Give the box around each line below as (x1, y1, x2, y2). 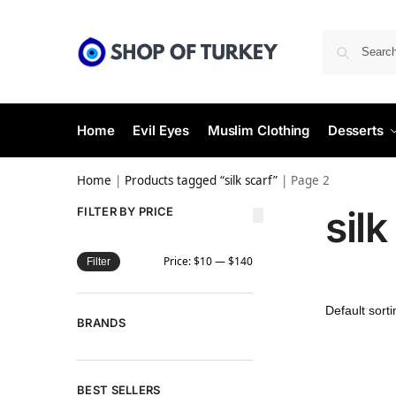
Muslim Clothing (207, 122, 310, 139)
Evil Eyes (133, 122, 190, 139)
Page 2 (291, 172, 330, 188)
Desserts (327, 122, 384, 139)
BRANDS (77, 315, 126, 330)
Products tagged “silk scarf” (125, 172, 278, 188)
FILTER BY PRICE (77, 204, 174, 218)
